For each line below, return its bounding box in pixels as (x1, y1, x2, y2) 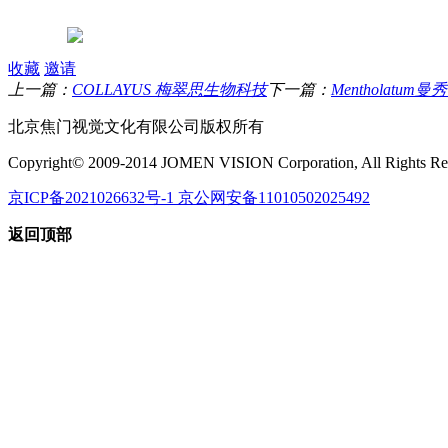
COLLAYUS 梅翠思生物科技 (72, 80, 267, 98)
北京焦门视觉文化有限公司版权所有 (8, 117, 264, 135)
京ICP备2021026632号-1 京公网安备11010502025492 (8, 188, 370, 206)
